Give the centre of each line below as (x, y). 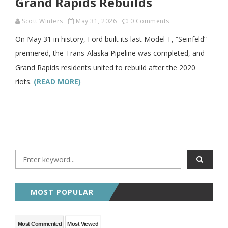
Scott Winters (42, 21)
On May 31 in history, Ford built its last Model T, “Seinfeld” (111, 39)
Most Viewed (83, 224)
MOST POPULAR (62, 192)
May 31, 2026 (96, 21)
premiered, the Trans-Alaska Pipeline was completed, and (110, 53)
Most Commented (40, 224)
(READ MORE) (57, 82)
